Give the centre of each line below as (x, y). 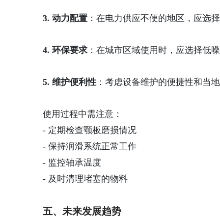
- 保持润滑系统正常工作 (90, 146)
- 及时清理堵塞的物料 (85, 179)
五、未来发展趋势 (82, 211)
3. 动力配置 (65, 18)
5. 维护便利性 (69, 82)
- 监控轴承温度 (72, 163)
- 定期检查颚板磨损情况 (90, 130)
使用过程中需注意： (82, 114)
